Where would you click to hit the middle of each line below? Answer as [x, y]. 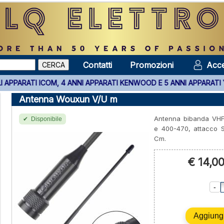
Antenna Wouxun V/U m [68, 99]
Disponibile [46, 119]
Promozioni [152, 65]
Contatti [97, 65]
